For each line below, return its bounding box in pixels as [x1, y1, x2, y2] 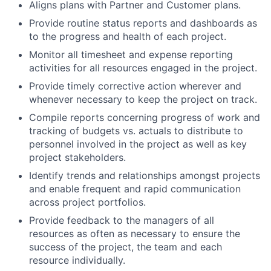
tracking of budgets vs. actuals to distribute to [29, 124, 243, 137]
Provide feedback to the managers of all [29, 214, 214, 226]
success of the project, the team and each [29, 240, 222, 253]
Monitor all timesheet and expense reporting [29, 48, 233, 60]
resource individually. [29, 253, 125, 266]
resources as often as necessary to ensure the [29, 227, 240, 240]
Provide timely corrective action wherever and [29, 79, 241, 92]
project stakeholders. [29, 151, 126, 163]
